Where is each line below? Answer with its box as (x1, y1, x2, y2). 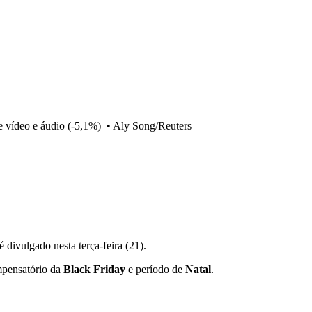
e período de (125, 263, 185, 275)
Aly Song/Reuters (113, 119, 192, 132)
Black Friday (63, 263, 125, 275)
